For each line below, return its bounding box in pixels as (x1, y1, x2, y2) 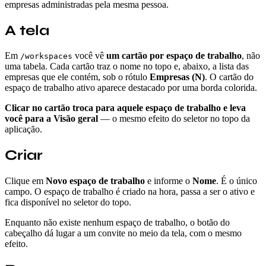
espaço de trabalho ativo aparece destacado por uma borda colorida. (5, 83, 257, 93)
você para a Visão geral (5, 113, 98, 124)
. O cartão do (205, 72, 254, 83)
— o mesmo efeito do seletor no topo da (98, 113, 250, 124)
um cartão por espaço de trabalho (106, 50, 242, 61)
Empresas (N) (150, 72, 205, 83)
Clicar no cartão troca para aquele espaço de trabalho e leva (5, 103, 246, 113)
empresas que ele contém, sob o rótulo (5, 72, 150, 83)
